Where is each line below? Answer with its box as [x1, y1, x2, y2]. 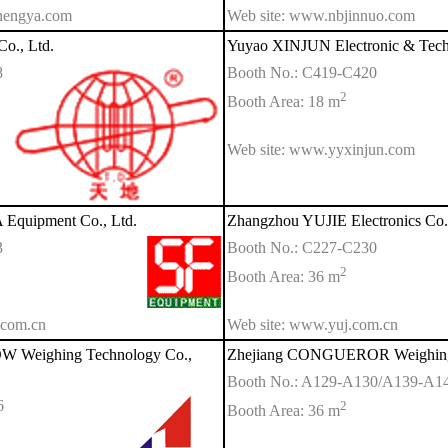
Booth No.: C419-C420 [227, 64, 377, 81]
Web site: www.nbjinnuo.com [227, 7, 415, 25]
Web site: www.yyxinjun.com [227, 141, 415, 159]
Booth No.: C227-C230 [227, 239, 377, 256]
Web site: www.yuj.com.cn [227, 316, 398, 334]
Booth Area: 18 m [227, 93, 340, 111]
